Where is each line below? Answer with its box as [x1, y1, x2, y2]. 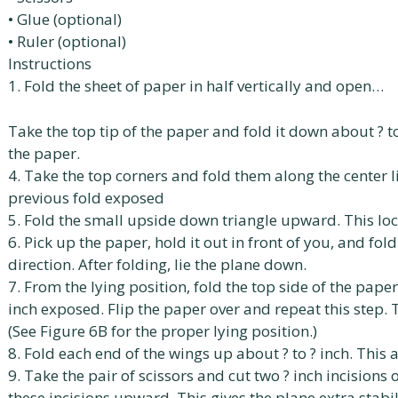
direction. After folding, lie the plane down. [8, 253, 306, 275]
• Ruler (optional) [8, 31, 126, 52]
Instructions [8, 53, 92, 74]
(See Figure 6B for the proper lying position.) [8, 320, 317, 341]
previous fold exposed [8, 187, 164, 208]
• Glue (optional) [8, 9, 122, 29]
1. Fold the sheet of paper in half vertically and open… [8, 76, 384, 96]
